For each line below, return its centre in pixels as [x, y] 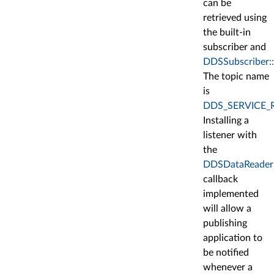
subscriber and [235, 47]
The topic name [236, 77]
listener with [230, 135]
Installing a [226, 121]
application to [233, 238]
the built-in [227, 33]
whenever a [228, 268]
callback [220, 180]
